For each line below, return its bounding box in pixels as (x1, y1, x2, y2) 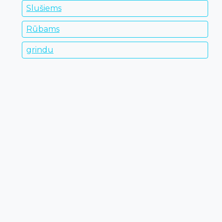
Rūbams (26, 24, 59, 34)
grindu (26, 45, 54, 55)
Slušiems (26, 3, 61, 13)
